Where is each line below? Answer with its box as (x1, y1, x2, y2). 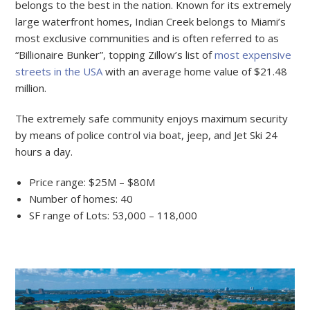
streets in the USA (15, 64, 103, 78)
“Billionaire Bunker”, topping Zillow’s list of (15, 47, 215, 62)
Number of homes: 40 (29, 191, 134, 206)
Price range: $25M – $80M (29, 174, 156, 189)
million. (15, 80, 47, 95)
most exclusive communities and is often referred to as (15, 30, 280, 45)
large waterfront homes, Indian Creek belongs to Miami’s (15, 14, 286, 28)
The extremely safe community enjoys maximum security (15, 111, 289, 125)
